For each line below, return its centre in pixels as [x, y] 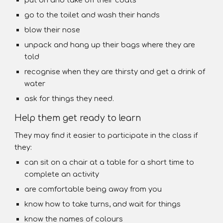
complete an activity [62, 174]
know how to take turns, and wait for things [103, 204]
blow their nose [53, 30]
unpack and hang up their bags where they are [110, 45]
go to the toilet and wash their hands [92, 15]
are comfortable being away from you [93, 189]
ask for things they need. [69, 99]
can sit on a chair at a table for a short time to [110, 162]
